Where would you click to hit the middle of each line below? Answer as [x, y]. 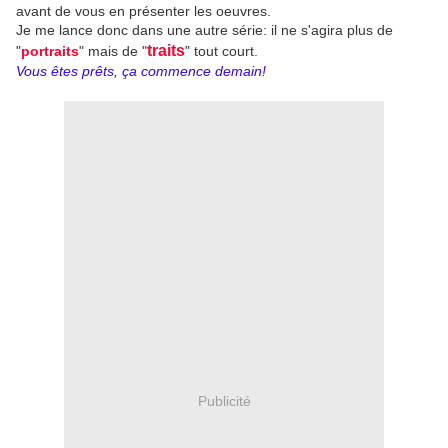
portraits [50, 51]
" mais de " [113, 51]
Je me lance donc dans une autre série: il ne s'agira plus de [204, 30]
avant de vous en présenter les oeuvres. [143, 11]
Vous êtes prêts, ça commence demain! [141, 71]
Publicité [224, 400]
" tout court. [221, 51]
